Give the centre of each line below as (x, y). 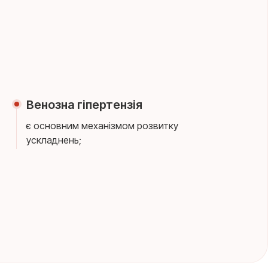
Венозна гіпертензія (84, 105)
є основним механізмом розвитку (102, 126)
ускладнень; (54, 140)
